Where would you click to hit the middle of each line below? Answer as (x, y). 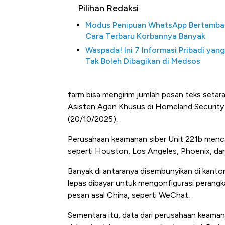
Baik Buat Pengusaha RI (153, 137)
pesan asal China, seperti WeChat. (129, 195)
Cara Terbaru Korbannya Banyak (145, 36)
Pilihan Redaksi (108, 8)
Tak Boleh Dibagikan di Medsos (143, 61)
